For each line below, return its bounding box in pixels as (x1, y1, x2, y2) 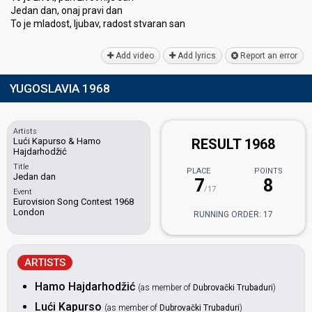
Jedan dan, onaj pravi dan (10, 5, 123, 16)
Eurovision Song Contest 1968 (13, 196, 134, 207)
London (13, 207, 45, 217)
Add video (114, 51, 154, 61)
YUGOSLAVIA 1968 (10, 81, 110, 95)
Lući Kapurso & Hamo (13, 136, 101, 146)
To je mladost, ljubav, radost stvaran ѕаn (10, 18, 185, 29)
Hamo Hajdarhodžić (35, 280, 135, 293)
